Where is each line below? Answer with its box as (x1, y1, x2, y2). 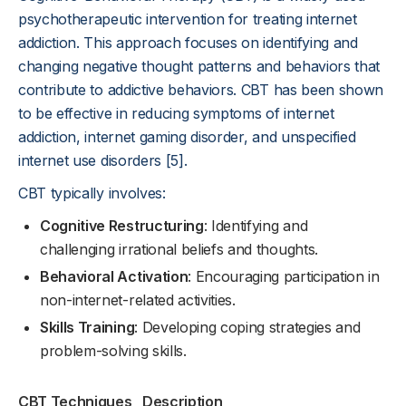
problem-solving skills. (40, 342, 187, 360)
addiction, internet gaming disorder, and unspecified (18, 128, 356, 146)
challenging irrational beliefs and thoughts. (40, 240, 318, 258)
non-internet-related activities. (40, 291, 236, 309)
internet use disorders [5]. (18, 151, 188, 169)
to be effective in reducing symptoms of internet (18, 104, 334, 122)
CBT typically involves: (18, 184, 166, 202)
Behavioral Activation (40, 267, 188, 285)
